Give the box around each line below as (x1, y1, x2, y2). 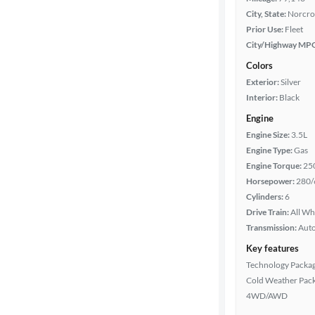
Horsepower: (246, 176, 295, 186)
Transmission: (246, 222, 297, 233)
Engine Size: (246, 129, 290, 140)
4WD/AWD (246, 290, 288, 301)
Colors (246, 60, 273, 71)
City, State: (246, 8, 286, 19)
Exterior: (246, 77, 279, 87)
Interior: (246, 92, 278, 103)
